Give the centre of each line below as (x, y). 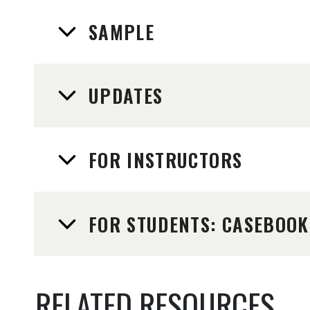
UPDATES (126, 96)
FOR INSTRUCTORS (165, 160)
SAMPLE (121, 31)
